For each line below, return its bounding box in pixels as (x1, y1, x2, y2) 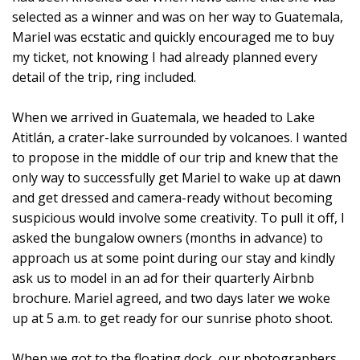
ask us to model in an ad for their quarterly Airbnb (12, 268, 314, 287)
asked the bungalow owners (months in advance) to (12, 228, 323, 247)
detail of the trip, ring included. (12, 67, 196, 86)
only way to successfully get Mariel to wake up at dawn (12, 168, 341, 186)
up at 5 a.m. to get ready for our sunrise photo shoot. (12, 309, 333, 327)
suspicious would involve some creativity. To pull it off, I (12, 208, 345, 227)
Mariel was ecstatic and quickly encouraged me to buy (12, 27, 334, 46)
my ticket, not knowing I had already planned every (12, 47, 317, 66)
